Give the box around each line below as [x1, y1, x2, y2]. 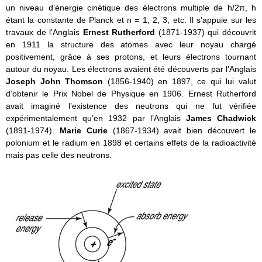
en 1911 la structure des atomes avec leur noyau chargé [6, 39, 256, 49]
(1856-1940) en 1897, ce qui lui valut [107, 76, 257, 86]
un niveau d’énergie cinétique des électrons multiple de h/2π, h [6, 2, 256, 12]
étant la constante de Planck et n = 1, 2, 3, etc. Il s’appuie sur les [6, 15, 256, 25]
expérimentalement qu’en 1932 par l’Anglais [6, 113, 186, 123]
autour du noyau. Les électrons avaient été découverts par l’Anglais [6, 64, 256, 74]
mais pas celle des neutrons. [6, 150, 112, 160]
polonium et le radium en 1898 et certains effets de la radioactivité [6, 137, 256, 147]
